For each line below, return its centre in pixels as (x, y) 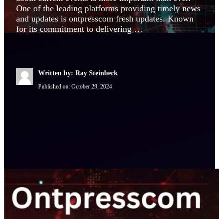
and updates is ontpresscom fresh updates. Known (105, 19)
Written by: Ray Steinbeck (78, 73)
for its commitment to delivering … (79, 29)
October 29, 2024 (92, 87)
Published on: (55, 87)
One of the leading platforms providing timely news (108, 9)
